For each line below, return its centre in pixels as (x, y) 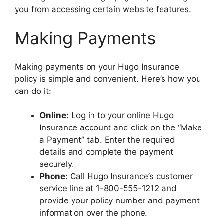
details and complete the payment (106, 152)
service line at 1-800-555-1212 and (108, 188)
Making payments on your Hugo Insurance (97, 66)
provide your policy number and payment (119, 200)
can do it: (33, 91)
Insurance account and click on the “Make (121, 127)
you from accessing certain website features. (103, 9)
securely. (57, 164)
